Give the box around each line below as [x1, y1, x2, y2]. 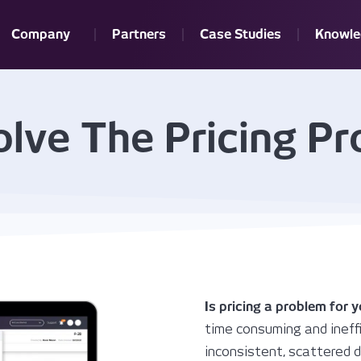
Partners [112, 27, 166, 42]
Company [11, 27, 70, 42]
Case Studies [200, 27, 281, 42]
